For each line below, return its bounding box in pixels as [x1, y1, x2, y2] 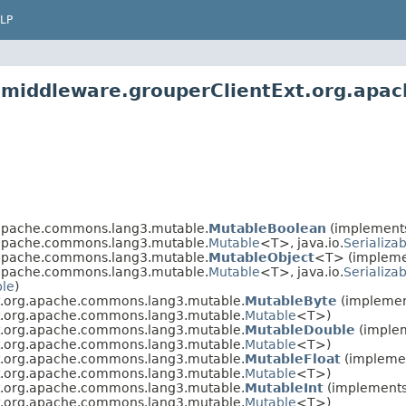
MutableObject [208, 250, 314, 266]
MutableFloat [245, 352, 341, 367]
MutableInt [245, 381, 324, 396]
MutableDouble [245, 323, 355, 338]
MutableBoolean [208, 221, 326, 237]
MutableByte [245, 294, 337, 309]
